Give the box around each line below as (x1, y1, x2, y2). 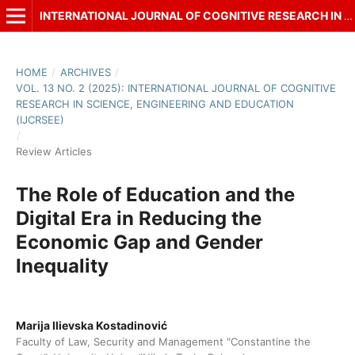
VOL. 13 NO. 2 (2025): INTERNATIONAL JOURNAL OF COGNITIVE (15, 81, 336, 94)
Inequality (15, 254, 109, 277)
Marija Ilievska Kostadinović (15, 318, 167, 332)
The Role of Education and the (15, 182, 295, 206)
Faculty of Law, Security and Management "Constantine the (15, 334, 311, 348)
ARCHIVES (59, 65, 111, 78)
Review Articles (15, 144, 92, 158)
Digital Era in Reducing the (15, 206, 261, 230)
